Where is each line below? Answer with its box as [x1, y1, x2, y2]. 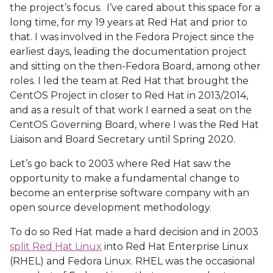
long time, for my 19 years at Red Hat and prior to [10, 16, 247, 28]
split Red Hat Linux [10, 241, 102, 252]
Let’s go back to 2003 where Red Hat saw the [10, 158, 231, 169]
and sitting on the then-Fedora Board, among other [10, 60, 261, 72]
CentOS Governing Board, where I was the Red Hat [10, 119, 259, 130]
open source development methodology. [10, 202, 211, 213]
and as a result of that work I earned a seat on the [10, 104, 252, 116]
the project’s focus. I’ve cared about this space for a [10, 2, 260, 13]
